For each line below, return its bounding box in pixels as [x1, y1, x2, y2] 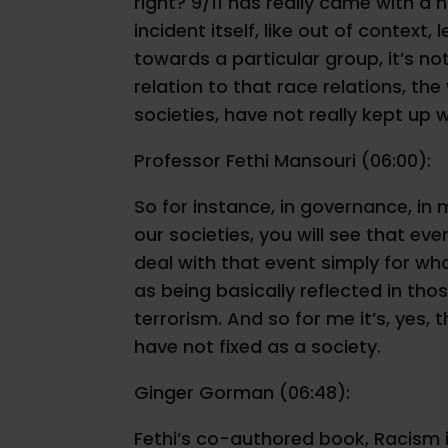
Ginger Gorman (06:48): [134, 380, 351, 406]
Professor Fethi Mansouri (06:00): [134, 148, 432, 174]
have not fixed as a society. [134, 334, 382, 360]
